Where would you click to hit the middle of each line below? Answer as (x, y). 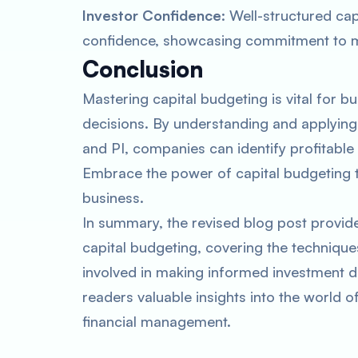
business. (113, 197)
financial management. (157, 321)
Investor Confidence (152, 15)
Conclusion (143, 69)
